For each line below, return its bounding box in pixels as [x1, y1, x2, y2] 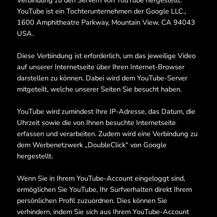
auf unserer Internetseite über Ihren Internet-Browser [16, 62, 185, 72]
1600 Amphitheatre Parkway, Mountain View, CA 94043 [16, 17, 195, 28]
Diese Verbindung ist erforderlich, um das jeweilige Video [16, 51, 196, 61]
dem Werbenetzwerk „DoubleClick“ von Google [16, 140, 167, 150]
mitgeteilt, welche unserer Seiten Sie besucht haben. [16, 84, 182, 94]
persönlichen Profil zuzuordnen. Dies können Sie [16, 196, 167, 206]
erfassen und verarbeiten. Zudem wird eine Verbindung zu [16, 129, 198, 139]
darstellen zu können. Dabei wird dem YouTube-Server [16, 73, 187, 83]
